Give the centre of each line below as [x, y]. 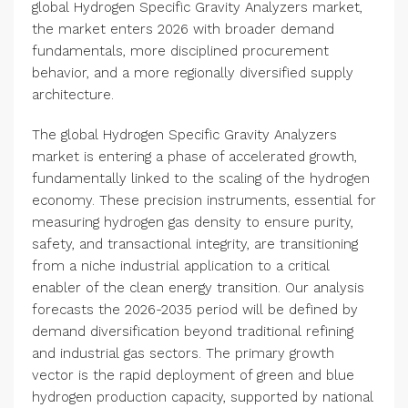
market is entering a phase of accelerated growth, [194, 157]
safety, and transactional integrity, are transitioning [195, 245]
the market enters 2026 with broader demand [183, 30]
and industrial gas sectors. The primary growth [183, 354]
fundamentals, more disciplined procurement [180, 51]
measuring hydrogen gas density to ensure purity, [193, 223]
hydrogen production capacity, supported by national [203, 398]
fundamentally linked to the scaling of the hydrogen [201, 179]
